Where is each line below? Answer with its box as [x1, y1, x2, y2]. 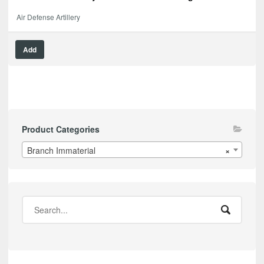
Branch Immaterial [27, 144, 95, 157]
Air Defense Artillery [16, 12, 80, 22]
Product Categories [21, 123, 100, 136]
